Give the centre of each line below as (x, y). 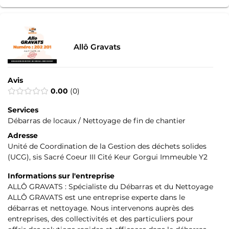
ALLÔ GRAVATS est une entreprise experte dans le (96, 198)
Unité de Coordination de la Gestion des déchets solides (107, 146)
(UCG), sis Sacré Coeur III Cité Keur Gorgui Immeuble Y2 (108, 157)
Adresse (23, 136)
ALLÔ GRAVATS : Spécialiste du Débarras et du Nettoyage (110, 187)
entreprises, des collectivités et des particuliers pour (100, 219)
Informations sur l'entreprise (61, 176)
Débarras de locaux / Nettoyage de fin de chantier (97, 121)
